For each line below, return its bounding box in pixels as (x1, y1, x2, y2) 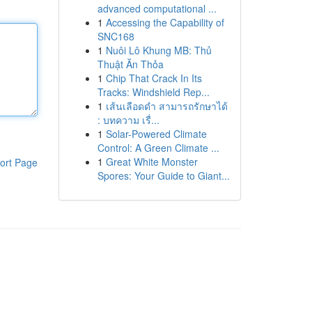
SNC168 (97, 29, 134, 43)
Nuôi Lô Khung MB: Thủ (105, 43, 212, 57)
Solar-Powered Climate (105, 127, 207, 141)
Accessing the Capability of (105, 15, 224, 29)
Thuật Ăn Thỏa (97, 57, 164, 71)
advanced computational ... (97, 1, 217, 15)
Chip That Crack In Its (105, 71, 202, 85)
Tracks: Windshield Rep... (97, 85, 210, 99)
